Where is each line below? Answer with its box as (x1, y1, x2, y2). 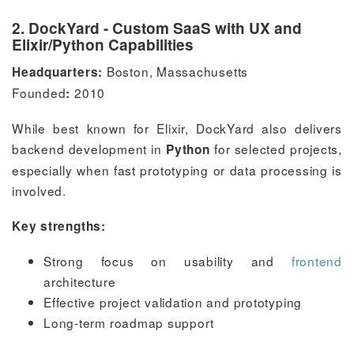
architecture (43, 272, 116, 290)
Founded (12, 83, 66, 101)
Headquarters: (12, 62, 104, 81)
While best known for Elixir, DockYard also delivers (12, 119, 342, 137)
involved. (12, 181, 66, 199)
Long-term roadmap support (43, 313, 214, 331)
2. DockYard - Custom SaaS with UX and (12, 17, 302, 39)
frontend (291, 251, 342, 269)
